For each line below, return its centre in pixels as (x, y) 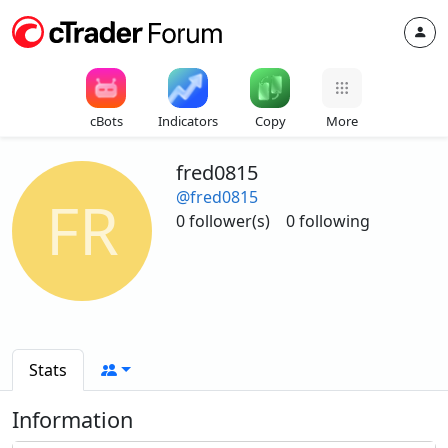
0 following (328, 221)
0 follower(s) (223, 221)
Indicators (188, 121)
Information (72, 419)
